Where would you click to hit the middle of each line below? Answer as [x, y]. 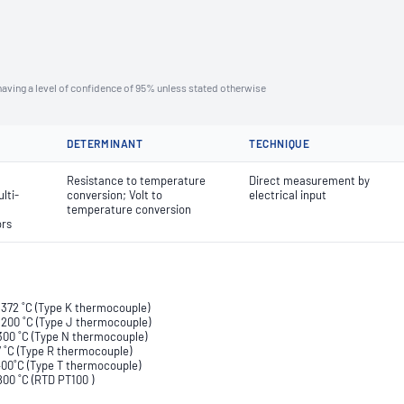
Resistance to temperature [136, 180]
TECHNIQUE [280, 143]
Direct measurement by [309, 180]
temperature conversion [129, 209]
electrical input [288, 195]
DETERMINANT [105, 143]
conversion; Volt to [115, 195]
